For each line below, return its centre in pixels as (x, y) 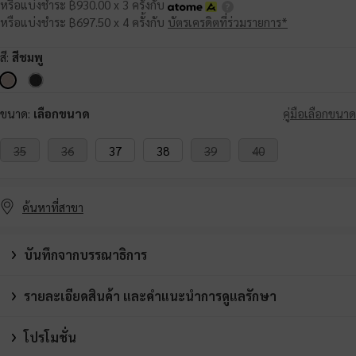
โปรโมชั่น (50, 338)
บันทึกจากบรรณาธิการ (85, 255)
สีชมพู (27, 57)
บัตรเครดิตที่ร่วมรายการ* (228, 22)
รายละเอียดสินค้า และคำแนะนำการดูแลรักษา (150, 296)
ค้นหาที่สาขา (53, 207)
